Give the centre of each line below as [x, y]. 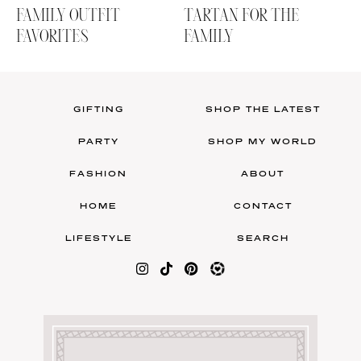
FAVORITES [52, 37]
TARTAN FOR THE [242, 17]
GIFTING [98, 109]
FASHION [98, 174]
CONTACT [263, 206]
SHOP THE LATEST [263, 109]
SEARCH [263, 238]
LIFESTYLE [98, 238]
